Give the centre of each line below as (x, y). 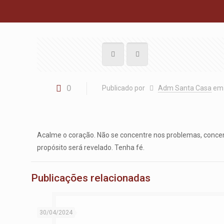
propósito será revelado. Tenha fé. (91, 147)
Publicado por (124, 88)
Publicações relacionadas (91, 178)
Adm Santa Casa (184, 88)
